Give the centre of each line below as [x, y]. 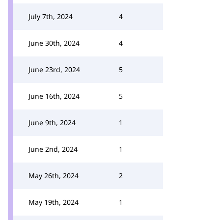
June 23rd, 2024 [54, 69]
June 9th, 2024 [52, 123]
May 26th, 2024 [54, 176]
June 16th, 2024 [54, 96]
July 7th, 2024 [51, 16]
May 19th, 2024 [54, 202]
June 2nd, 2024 [53, 149]
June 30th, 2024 [54, 43]
